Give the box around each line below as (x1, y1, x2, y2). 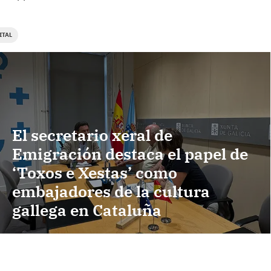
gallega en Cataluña (12, 200, 162, 221)
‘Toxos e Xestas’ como (12, 162, 177, 183)
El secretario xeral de (12, 125, 172, 146)
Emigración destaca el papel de (12, 143, 248, 165)
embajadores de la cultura (12, 181, 210, 202)
